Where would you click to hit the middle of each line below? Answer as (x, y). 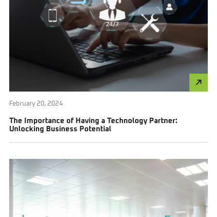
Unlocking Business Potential (61, 129)
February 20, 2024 (36, 104)
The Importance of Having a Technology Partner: (93, 121)
